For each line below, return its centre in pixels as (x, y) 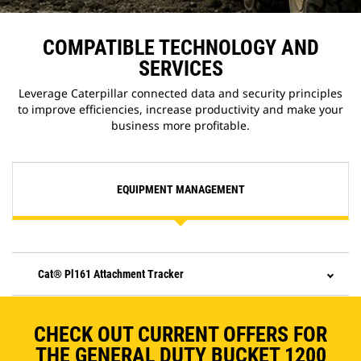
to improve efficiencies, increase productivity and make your (180, 110)
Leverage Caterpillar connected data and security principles (180, 93)
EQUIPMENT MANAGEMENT (180, 190)
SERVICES (180, 69)
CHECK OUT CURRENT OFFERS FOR (180, 335)
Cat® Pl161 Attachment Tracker (111, 274)
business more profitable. (180, 126)
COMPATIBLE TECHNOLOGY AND (180, 48)
